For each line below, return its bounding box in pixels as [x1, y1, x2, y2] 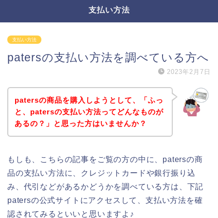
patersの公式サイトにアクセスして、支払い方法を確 [7, 196, 203, 204]
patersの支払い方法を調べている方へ [7, 51, 209, 64]
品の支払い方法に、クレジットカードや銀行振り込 [7, 168, 196, 177]
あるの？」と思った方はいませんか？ [14, 119, 147, 127]
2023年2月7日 [167, 68, 211, 75]
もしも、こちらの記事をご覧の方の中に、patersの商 [7, 155, 203, 163]
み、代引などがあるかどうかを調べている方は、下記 [7, 182, 204, 191]
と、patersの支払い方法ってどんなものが [14, 107, 163, 116]
